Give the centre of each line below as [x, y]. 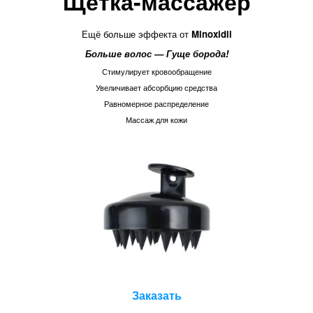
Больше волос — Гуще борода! [156, 54]
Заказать [156, 296]
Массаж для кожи [156, 119]
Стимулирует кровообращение [156, 72]
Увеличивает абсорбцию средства [156, 87]
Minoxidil [211, 34]
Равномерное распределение [156, 103]
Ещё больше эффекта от [136, 34]
